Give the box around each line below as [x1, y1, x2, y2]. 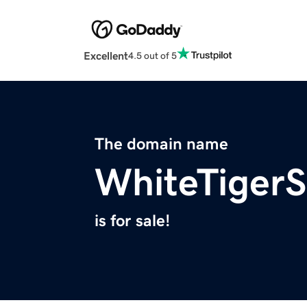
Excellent [84, 50, 128, 62]
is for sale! [95, 212, 170, 230]
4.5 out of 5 [128, 50, 177, 60]
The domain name [95, 136, 228, 153]
